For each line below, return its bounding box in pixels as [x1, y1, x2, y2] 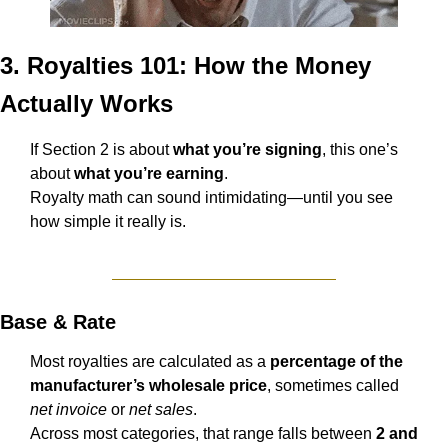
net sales [129, 401, 193, 419]
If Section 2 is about [30, 141, 173, 159]
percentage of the [270, 353, 403, 371]
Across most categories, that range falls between [30, 425, 376, 443]
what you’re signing [173, 141, 322, 159]
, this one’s [322, 141, 398, 159]
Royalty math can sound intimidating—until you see [30, 189, 393, 207]
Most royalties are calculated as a [30, 353, 270, 371]
